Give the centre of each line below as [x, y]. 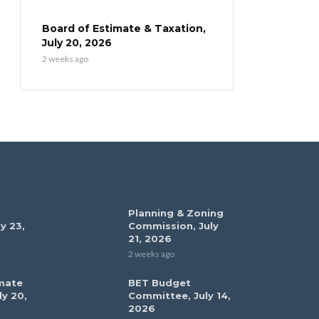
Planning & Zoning [176, 213]
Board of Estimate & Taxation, [124, 28]
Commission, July [173, 226]
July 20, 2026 [77, 43]
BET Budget [159, 283]
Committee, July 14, [179, 296]
